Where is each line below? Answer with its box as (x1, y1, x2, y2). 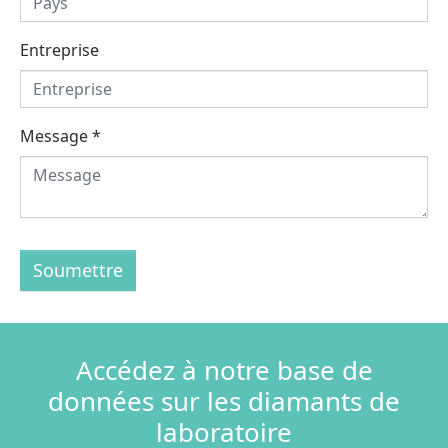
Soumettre (33, 257, 123, 282)
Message (20, 124, 92, 147)
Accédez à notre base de (75, 351, 373, 388)
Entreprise (20, 38, 99, 61)
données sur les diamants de (48, 382, 400, 419)
